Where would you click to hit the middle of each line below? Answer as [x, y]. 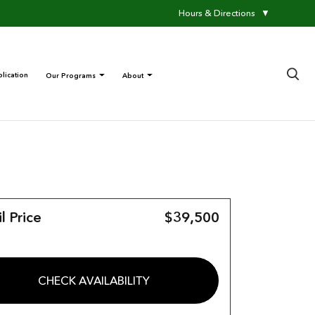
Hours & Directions [217, 13]
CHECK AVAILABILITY [94, 281]
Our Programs [71, 75]
